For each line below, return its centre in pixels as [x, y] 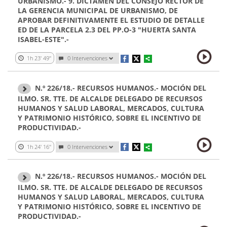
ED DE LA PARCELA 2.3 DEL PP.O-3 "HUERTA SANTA [107, 30]
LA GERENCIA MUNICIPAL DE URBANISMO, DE [98, 11]
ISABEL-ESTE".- [43, 40]
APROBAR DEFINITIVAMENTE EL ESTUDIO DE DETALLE [111, 20]
